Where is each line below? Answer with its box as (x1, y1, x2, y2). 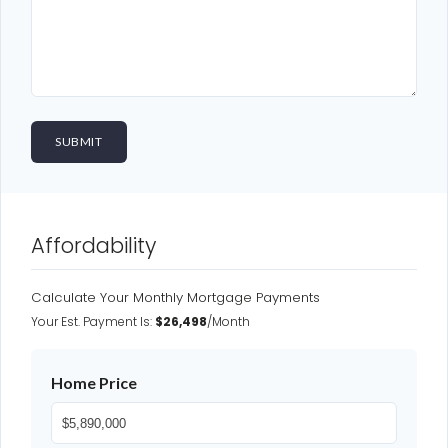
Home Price (51, 373, 137, 393)
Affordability (31, 231, 156, 261)
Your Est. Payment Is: (31, 313, 155, 331)
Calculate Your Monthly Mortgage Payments (31, 288, 320, 308)
